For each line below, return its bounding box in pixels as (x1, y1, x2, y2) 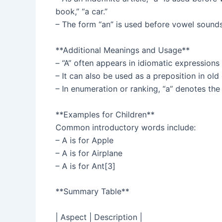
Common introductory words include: (55, 122, 196, 132)
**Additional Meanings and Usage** (55, 45, 190, 55)
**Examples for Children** (55, 109, 155, 119)
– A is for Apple (55, 135, 113, 145)
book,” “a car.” (55, 6, 108, 17)
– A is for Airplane (55, 148, 122, 158)
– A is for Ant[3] (55, 161, 115, 171)
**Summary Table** (55, 186, 129, 197)
